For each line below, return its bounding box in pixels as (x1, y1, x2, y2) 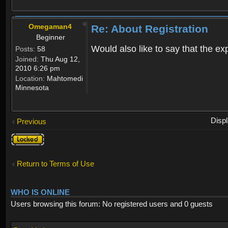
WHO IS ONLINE (11, 188, 70, 197)
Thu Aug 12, (39, 54, 80, 63)
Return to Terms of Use (17, 159, 94, 168)
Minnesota (15, 83, 49, 92)
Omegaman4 (28, 22, 72, 31)
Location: (15, 74, 45, 82)
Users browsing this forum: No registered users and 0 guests (11, 199, 213, 209)
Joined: (15, 54, 39, 63)
